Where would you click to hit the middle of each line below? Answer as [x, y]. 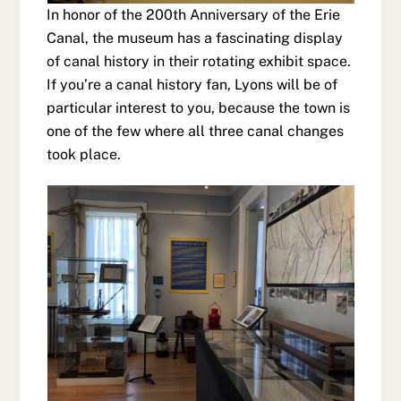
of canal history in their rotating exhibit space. [199, 62]
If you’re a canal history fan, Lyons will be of [192, 85]
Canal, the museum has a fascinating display [195, 38]
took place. [84, 155]
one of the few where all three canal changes [196, 132]
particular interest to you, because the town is [199, 108]
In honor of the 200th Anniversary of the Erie [194, 15]
